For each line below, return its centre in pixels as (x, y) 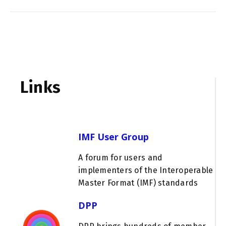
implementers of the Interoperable (146, 171)
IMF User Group (114, 137)
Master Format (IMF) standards (139, 183)
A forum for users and (121, 158)
